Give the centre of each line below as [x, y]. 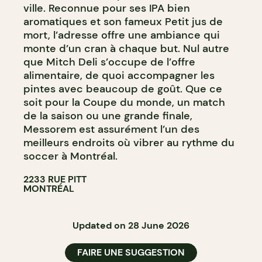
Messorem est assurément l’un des [111, 129]
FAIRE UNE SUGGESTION [131, 252]
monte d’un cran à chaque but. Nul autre [126, 48]
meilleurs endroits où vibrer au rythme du [129, 142]
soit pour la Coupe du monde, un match [124, 102]
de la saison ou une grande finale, [108, 116]
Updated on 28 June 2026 [131, 225]
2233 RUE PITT [55, 179]
